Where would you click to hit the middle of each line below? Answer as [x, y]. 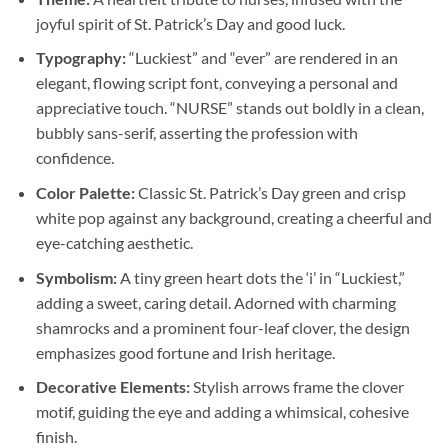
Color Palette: [85, 192]
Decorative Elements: [112, 387]
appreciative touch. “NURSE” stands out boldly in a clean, [229, 108]
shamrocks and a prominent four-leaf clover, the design [222, 327]
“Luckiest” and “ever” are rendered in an [261, 58]
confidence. [74, 158]
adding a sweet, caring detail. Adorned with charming [215, 302]
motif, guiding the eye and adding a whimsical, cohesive [222, 412]
